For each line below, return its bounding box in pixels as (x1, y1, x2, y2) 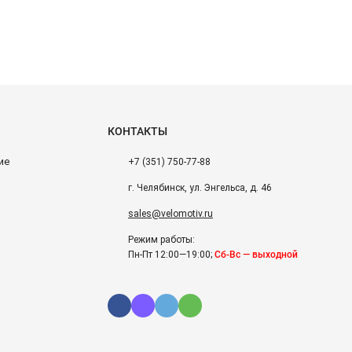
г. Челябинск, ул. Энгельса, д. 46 (128, 182, 272, 193)
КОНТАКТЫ (108, 125, 167, 137)
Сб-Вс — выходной (214, 249, 298, 260)
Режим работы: (128, 234, 195, 245)
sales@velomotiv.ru (128, 208, 213, 219)
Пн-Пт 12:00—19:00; (128, 249, 214, 260)
